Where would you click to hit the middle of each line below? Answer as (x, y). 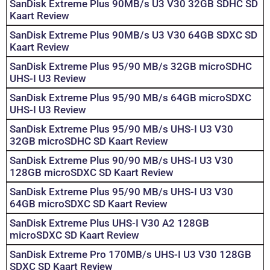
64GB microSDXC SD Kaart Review (89, 204)
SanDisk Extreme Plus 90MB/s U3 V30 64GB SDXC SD (133, 35)
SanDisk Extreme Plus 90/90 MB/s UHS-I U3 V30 (121, 161)
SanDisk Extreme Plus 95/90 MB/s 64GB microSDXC (130, 98)
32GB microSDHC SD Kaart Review (89, 141)
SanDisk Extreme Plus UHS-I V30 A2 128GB (109, 223)
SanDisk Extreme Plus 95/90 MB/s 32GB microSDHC (131, 67)
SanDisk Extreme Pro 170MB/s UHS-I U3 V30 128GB (130, 255)
